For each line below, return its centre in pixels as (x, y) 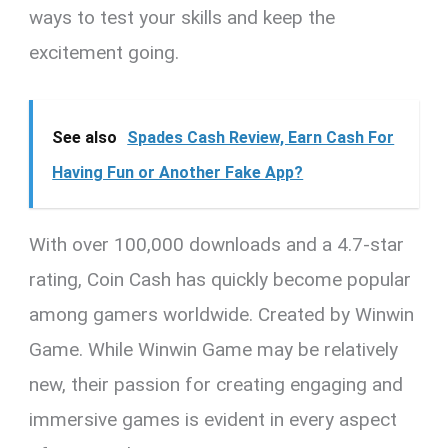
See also (85, 138)
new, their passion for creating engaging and (216, 385)
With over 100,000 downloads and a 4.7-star (217, 245)
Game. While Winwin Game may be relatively (214, 350)
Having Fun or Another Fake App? (178, 173)
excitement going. (104, 52)
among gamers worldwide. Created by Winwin (222, 315)
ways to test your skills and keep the (182, 17)
